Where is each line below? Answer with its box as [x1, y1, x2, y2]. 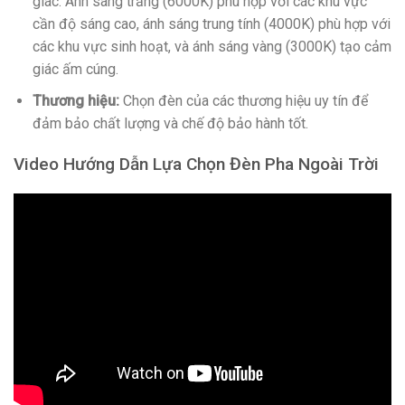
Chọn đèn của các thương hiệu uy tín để [118, 91, 368, 109]
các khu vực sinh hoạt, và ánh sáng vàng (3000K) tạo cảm [32, 38, 391, 56]
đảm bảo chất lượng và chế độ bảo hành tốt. [32, 114, 308, 132]
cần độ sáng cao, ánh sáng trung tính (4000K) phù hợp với [32, 15, 391, 33]
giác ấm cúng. [32, 61, 118, 79]
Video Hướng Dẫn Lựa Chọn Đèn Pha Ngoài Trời [14, 153, 379, 174]
